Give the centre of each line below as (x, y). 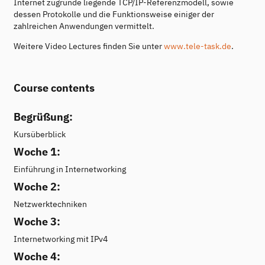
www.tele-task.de (198, 46)
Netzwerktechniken (50, 204)
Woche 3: (37, 222)
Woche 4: (37, 257)
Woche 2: (37, 187)
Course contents (54, 88)
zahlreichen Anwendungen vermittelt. (84, 26)
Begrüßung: (43, 117)
